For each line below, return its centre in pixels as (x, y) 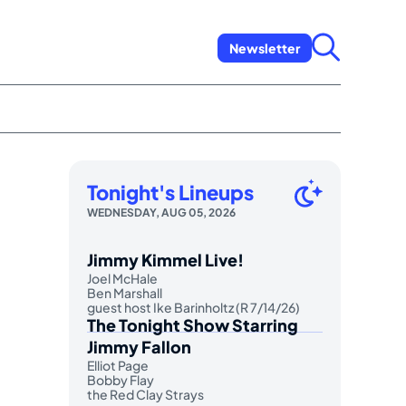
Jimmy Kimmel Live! (165, 259)
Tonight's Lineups (170, 192)
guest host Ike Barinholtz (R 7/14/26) (193, 307)
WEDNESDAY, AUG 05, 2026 (161, 212)
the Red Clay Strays (145, 394)
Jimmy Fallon (139, 346)
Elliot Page (118, 365)
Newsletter (265, 48)
